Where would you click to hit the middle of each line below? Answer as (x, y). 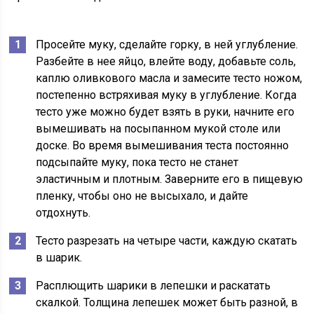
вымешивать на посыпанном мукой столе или (158, 129)
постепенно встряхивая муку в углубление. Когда (166, 95)
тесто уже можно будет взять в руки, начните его (165, 112)
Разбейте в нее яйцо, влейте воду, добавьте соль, (166, 61)
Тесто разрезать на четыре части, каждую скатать (167, 241)
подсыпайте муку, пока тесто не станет (137, 162)
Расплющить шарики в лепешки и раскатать (153, 286)
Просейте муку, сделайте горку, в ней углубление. (167, 45)
